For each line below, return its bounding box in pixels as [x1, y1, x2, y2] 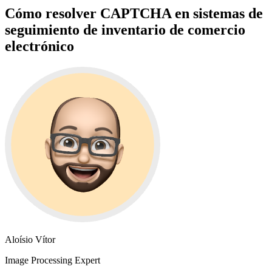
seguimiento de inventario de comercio [5, 21, 245, 38]
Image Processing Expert [5, 254, 100, 265]
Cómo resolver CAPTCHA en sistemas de [5, 5, 263, 21]
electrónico [5, 38, 74, 54]
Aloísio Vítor [5, 234, 55, 245]
